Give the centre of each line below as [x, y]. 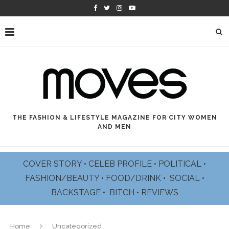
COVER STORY [53, 164]
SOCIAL [186, 178]
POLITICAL [181, 164]
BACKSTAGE [77, 193]
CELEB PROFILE [121, 164]
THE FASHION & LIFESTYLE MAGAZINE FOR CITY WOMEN [114, 118]
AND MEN [114, 127]
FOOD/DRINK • [136, 178]
